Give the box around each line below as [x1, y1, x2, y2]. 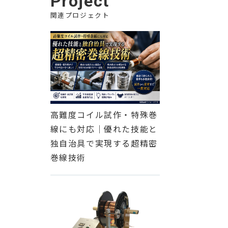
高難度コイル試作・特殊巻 [50, 108, 158, 121]
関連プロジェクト [50, 10, 110, 20]
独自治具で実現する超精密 [50, 137, 158, 150]
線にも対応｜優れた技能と [50, 123, 158, 135]
